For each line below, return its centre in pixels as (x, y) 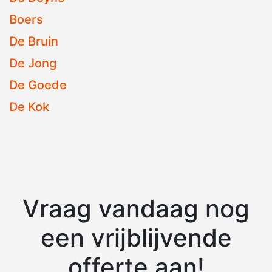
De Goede (38, 85)
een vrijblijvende (136, 237)
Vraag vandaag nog (136, 208)
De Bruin (34, 41)
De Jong (33, 63)
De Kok (29, 107)
